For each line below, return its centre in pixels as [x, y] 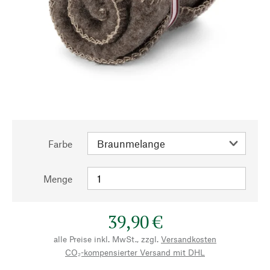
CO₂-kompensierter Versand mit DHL [135, 252]
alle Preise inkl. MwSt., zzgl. [106, 239]
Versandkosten [189, 239]
